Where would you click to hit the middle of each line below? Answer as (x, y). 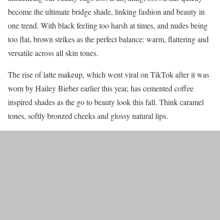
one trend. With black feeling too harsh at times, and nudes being (108, 26)
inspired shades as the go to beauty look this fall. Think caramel (106, 102)
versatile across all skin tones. (53, 53)
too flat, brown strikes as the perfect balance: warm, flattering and (108, 39)
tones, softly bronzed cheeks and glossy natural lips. (88, 116)
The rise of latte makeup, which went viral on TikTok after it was (109, 75)
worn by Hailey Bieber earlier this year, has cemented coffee (101, 88)
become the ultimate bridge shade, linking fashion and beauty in (106, 12)
